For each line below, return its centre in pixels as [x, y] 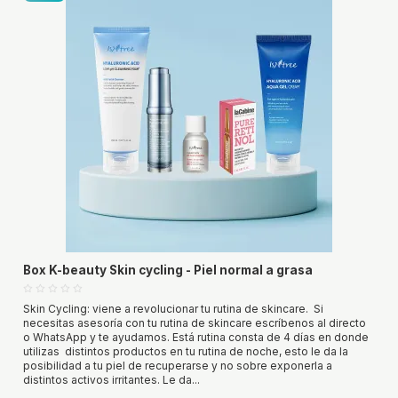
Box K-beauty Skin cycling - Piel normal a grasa [167, 270]
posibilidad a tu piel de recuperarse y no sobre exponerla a [177, 365]
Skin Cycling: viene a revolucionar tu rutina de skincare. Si [173, 308]
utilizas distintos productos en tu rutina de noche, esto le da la [185, 351]
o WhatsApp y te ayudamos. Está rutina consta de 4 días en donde [195, 337]
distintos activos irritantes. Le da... [111, 379]
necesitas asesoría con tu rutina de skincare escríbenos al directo [194, 322]
